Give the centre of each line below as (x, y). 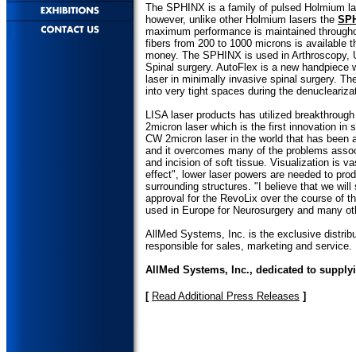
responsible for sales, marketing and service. (249, 246)
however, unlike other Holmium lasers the (242, 19)
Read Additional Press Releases (226, 296)
